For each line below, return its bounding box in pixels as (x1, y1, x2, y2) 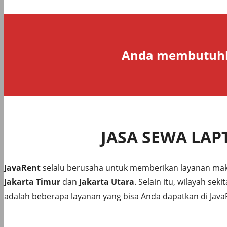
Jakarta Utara (79, 176, 134, 187)
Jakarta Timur (4, 176, 60, 187)
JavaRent (4, 162, 41, 173)
